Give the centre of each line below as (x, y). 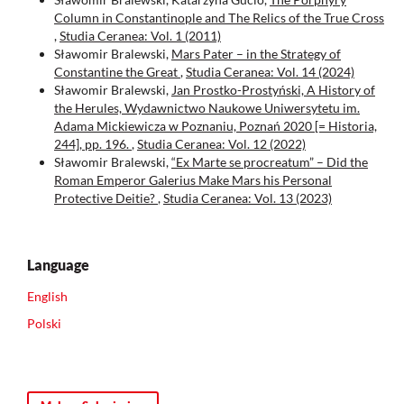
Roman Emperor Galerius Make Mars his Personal (193, 180)
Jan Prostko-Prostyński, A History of (273, 90)
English (47, 297)
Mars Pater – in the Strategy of (256, 54)
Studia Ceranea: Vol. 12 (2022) (221, 144)
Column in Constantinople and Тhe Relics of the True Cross (219, 18)
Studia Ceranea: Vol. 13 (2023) (248, 198)
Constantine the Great (117, 72)
